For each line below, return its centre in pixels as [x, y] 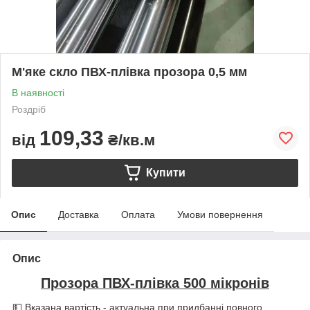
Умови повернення [220, 214]
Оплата [138, 214]
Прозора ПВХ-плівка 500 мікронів [155, 283]
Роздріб [29, 109]
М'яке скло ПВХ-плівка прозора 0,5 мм [129, 72]
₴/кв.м [129, 140]
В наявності [38, 92]
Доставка [79, 214]
